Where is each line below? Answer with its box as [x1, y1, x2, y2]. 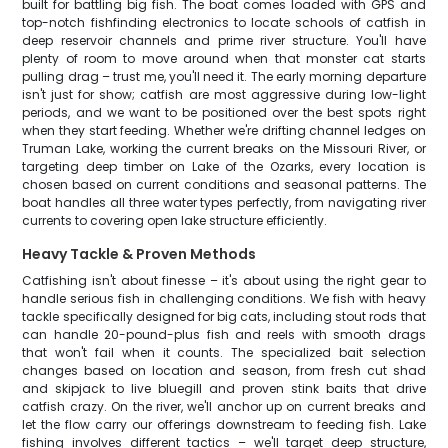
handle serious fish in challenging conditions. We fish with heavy [22, 290, 426, 307]
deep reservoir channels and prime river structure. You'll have [22, 32, 426, 49]
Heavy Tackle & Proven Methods [22, 244, 257, 264]
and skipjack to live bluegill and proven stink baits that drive [22, 380, 426, 397]
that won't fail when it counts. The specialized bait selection [22, 344, 426, 361]
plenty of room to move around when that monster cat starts [22, 50, 426, 67]
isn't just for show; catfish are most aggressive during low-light [22, 86, 426, 103]
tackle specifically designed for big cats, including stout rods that [22, 308, 426, 325]
